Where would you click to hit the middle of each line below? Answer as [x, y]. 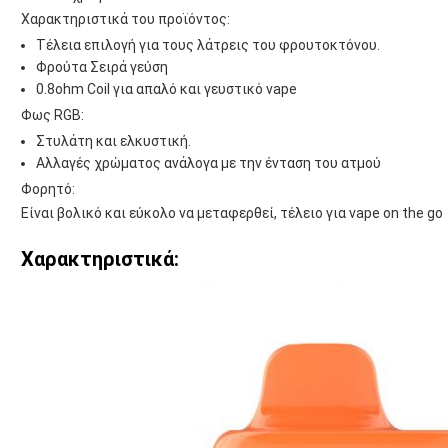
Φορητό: [48, 189]
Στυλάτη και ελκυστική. [113, 141]
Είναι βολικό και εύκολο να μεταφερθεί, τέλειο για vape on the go [232, 213]
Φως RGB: [52, 115]
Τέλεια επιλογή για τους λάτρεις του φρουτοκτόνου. [208, 45]
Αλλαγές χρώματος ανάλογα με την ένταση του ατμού [208, 163]
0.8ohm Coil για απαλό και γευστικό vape [166, 89]
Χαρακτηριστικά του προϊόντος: [125, 19]
